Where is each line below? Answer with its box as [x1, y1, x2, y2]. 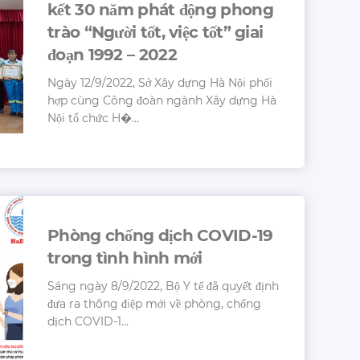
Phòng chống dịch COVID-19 [47, 225, 273, 245]
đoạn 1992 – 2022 [47, 44, 177, 64]
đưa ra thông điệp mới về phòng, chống [47, 296, 261, 311]
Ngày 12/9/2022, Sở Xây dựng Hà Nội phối [47, 75, 272, 90]
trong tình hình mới [47, 247, 202, 268]
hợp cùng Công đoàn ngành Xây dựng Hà [47, 92, 276, 108]
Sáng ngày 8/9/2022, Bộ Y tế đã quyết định [47, 278, 279, 293]
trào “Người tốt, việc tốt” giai [47, 22, 264, 42]
